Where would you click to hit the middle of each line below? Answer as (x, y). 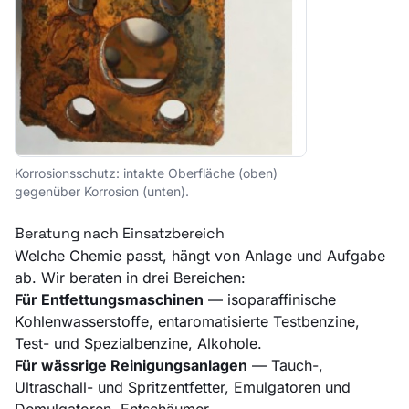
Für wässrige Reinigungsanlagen (131, 365)
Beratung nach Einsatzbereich (120, 233)
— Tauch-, (285, 365)
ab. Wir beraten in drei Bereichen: (130, 277)
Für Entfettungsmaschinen (109, 299)
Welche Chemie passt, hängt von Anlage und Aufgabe (200, 255)
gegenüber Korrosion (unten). (102, 191)
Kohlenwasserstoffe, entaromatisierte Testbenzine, (187, 321)
